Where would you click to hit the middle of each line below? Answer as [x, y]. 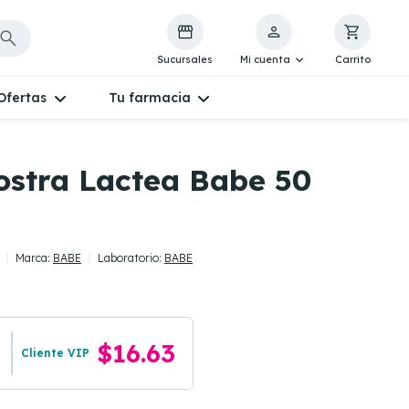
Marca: [34, 258]
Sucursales [185, 59]
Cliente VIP [55, 353]
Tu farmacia [149, 98]
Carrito [352, 59]
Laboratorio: [131, 258]
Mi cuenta [266, 59]
